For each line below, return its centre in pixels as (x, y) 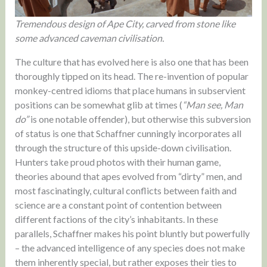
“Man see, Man (212, 104)
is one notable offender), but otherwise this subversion (140, 119)
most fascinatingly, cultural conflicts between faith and (125, 190)
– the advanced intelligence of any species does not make (130, 247)
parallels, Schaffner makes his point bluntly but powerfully (132, 233)
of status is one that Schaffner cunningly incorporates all (128, 133)
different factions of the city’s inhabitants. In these (116, 219)
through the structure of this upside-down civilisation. (123, 147)
